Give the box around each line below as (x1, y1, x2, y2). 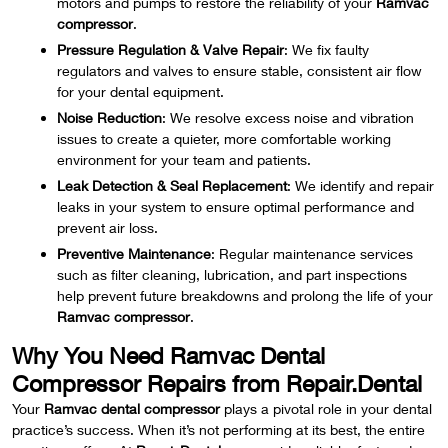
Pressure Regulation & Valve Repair (57, 41, 284, 58)
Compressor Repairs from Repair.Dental (12, 370, 422, 397)
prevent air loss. (57, 219, 158, 236)
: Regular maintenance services (211, 245, 413, 262)
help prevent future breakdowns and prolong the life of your (57, 287, 433, 304)
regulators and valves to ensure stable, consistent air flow (57, 62, 422, 79)
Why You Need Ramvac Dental (12, 342, 325, 369)
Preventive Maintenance (57, 245, 211, 262)
